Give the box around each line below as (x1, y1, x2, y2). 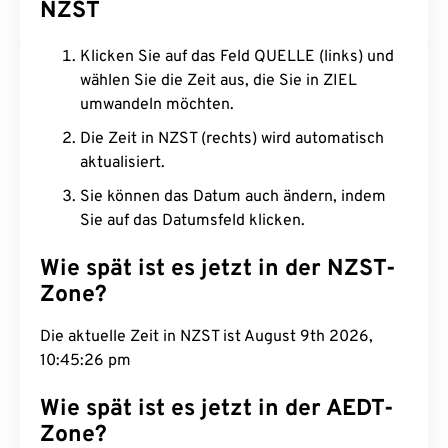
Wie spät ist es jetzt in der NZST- (40, 255, 396, 284)
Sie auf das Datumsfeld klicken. (80, 211, 305, 231)
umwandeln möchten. (80, 95, 234, 115)
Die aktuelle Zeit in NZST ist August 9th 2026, (40, 327, 373, 347)
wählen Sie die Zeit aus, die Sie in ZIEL (80, 71, 357, 91)
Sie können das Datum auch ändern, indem (80, 187, 386, 207)
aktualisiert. (80, 153, 165, 173)
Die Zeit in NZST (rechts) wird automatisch (80, 129, 384, 149)
